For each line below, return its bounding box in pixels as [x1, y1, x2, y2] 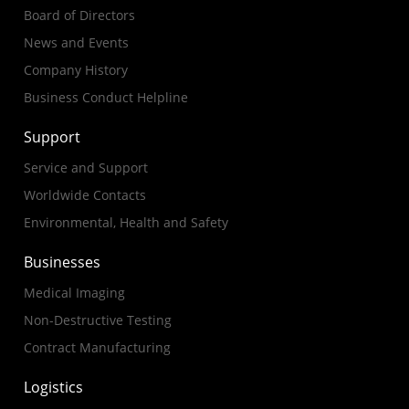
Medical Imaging [24, 284, 125, 301]
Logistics [24, 377, 83, 397]
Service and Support [24, 159, 148, 176]
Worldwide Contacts [24, 186, 146, 204]
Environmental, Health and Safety [24, 214, 228, 231]
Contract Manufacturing [24, 339, 171, 356]
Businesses [24, 252, 100, 272]
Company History [24, 61, 128, 79]
